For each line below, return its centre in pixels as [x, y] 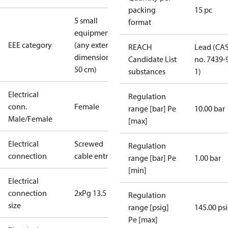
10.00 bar [210, 108]
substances [147, 71]
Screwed [89, 144]
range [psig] [149, 207]
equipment [93, 33]
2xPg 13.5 [90, 193]
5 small [86, 20]
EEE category [30, 45]
